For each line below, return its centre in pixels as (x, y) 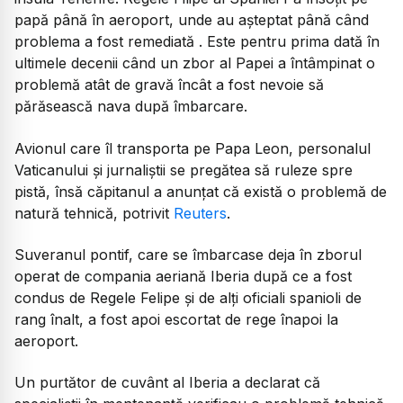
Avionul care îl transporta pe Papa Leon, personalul (193, 148)
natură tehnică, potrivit (94, 213)
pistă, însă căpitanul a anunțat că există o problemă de (201, 191)
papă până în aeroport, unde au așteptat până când (192, 20)
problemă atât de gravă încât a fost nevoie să (169, 85)
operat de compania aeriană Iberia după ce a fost (183, 277)
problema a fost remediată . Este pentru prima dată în (197, 42)
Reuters (200, 213)
